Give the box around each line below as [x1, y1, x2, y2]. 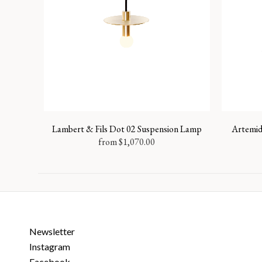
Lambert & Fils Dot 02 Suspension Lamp [51, 123, 202, 135]
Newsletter [29, 226, 75, 237]
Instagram [29, 241, 70, 252]
